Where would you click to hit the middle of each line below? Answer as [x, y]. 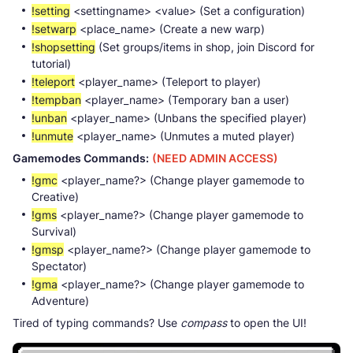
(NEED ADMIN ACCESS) [215, 158]
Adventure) [60, 300]
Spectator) [59, 266]
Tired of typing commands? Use [97, 322]
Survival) [54, 231]
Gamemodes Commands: [81, 158]
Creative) [55, 196]
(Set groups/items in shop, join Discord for [205, 46]
